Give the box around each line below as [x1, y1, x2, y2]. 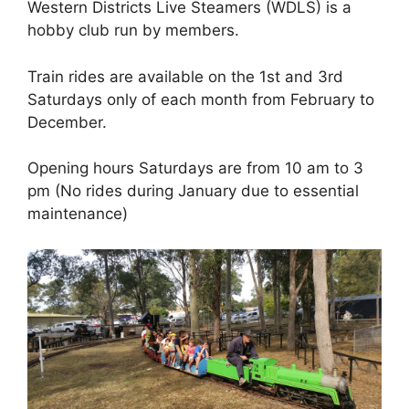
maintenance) [27, 204, 128, 223]
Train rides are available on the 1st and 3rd [27, 67, 343, 86]
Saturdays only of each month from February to [27, 89, 374, 109]
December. [27, 112, 107, 131]
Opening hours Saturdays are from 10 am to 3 [27, 159, 363, 177]
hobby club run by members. [27, 21, 239, 39]
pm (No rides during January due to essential [27, 182, 359, 200]
